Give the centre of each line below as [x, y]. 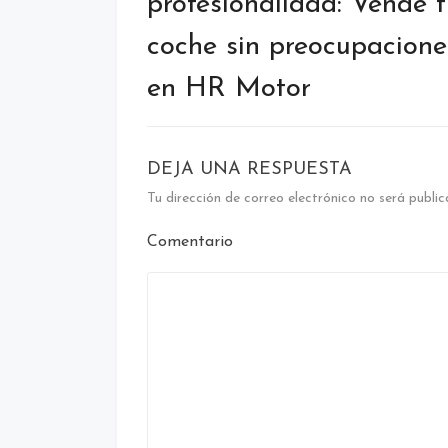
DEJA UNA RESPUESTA [249, 169]
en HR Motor [229, 88]
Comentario [190, 241]
